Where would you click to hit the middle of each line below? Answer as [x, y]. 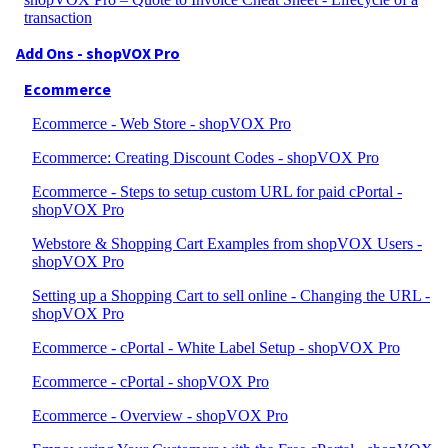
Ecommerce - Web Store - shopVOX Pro [161, 123]
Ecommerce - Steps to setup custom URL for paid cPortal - [217, 191]
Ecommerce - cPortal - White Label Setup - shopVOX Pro [216, 347]
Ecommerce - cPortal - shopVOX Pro [150, 381]
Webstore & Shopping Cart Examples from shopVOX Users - [227, 243]
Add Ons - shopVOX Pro [98, 53]
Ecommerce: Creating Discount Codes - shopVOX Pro [205, 157]
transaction [58, 17]
